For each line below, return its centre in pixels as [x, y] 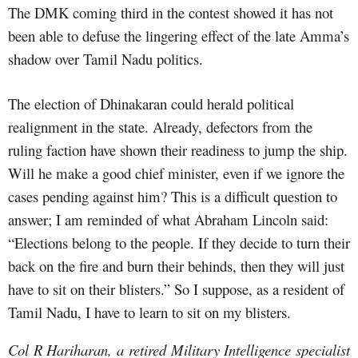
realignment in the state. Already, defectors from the [160, 126]
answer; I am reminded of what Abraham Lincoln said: [168, 219]
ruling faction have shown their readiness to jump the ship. [178, 149]
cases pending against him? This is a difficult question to [173, 196]
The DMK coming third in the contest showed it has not [171, 12]
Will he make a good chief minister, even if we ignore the [176, 173]
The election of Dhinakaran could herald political [151, 103]
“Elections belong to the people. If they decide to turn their [179, 242]
